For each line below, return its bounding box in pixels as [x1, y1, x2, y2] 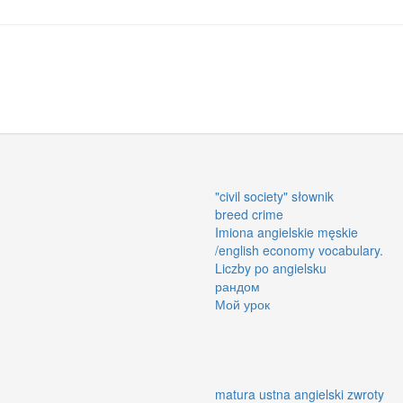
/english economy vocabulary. [215, 240, 383, 259]
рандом [215, 276, 260, 295]
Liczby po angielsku [215, 258, 327, 277]
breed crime [215, 204, 283, 223]
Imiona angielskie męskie [215, 222, 358, 241]
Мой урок [215, 294, 270, 313]
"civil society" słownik [215, 186, 334, 205]
